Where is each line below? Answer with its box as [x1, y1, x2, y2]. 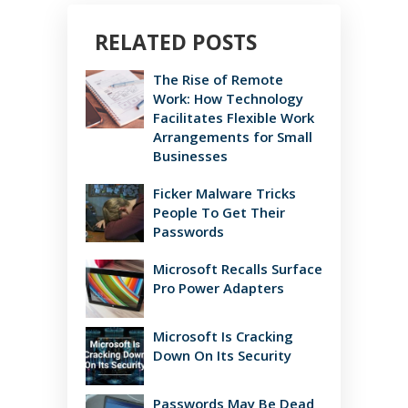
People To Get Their [153, 203, 285, 222]
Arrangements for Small [153, 127, 312, 147]
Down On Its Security [153, 346, 291, 365]
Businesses [153, 147, 228, 166]
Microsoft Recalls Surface [153, 260, 322, 279]
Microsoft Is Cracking [153, 327, 293, 346]
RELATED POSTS [95, 27, 257, 57]
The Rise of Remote [153, 70, 283, 89]
